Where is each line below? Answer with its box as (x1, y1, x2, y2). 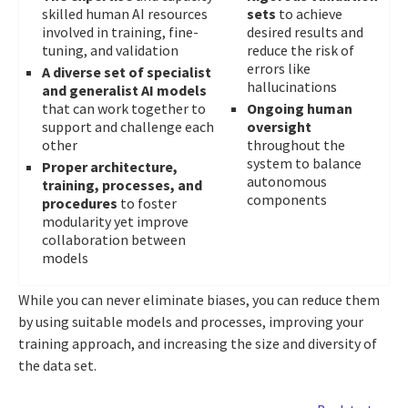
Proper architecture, (42, 157, 178, 176)
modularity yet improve (42, 211, 189, 230)
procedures (42, 193, 117, 212)
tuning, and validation (42, 40, 178, 59)
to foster (117, 193, 177, 212)
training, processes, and (42, 175, 202, 194)
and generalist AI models (42, 80, 207, 99)
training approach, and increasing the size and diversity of (18, 333, 377, 352)
